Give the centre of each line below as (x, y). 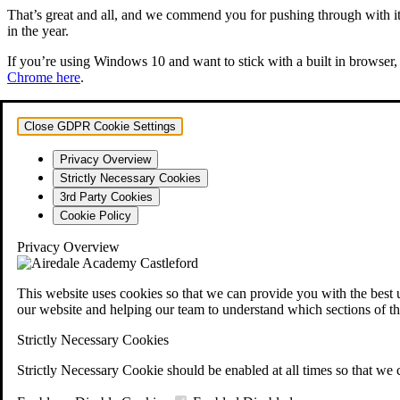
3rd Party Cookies (106, 197)
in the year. (38, 31)
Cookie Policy (96, 216)
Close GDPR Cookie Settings (100, 127)
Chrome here (44, 78)
